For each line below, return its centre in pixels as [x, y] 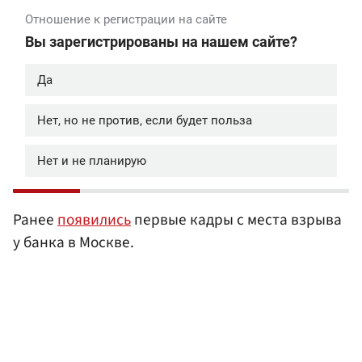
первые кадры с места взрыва [236, 220]
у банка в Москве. [74, 243]
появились [94, 220]
